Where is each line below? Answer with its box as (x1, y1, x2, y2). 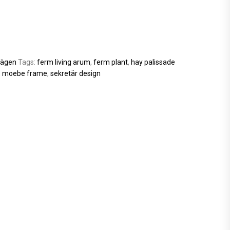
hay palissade (130, 57, 175, 66)
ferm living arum (36, 57, 90, 66)
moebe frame (2, 69, 47, 78)
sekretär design (50, 69, 101, 78)
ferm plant (93, 57, 128, 66)
